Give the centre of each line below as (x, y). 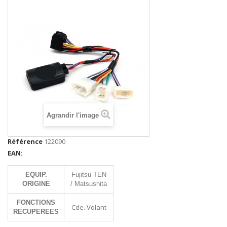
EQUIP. (36, 174)
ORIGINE (36, 183)
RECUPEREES (36, 211)
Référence (25, 141)
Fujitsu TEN (89, 174)
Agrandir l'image (73, 115)
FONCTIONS (36, 202)
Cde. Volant (89, 207)
